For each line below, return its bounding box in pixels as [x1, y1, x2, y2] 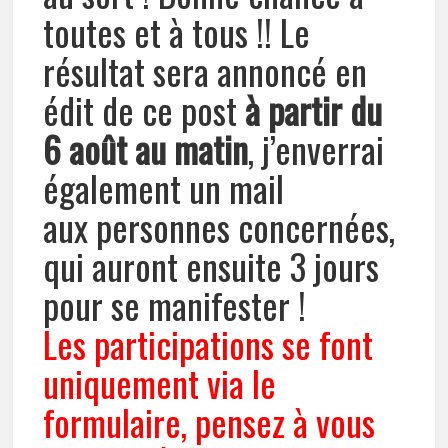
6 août [43, 121, 136, 175]
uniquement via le [43, 355, 277, 409]
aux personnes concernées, [43, 199, 396, 253]
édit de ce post [43, 82, 246, 136]
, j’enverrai [248, 121, 385, 175]
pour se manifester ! [43, 277, 307, 331]
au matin [135, 121, 249, 175]
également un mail [43, 160, 285, 214]
